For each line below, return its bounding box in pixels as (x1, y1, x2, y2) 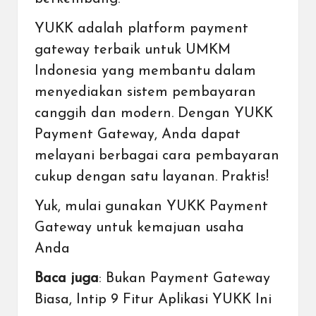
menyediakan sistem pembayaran (35, 85, 256, 100)
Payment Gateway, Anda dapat (35, 128, 241, 142)
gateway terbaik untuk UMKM (35, 43, 231, 58)
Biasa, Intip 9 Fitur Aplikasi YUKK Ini (35, 293, 272, 308)
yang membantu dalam (97, 64, 256, 79)
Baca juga (35, 272, 99, 286)
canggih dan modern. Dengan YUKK (35, 107, 273, 121)
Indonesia (35, 64, 97, 79)
